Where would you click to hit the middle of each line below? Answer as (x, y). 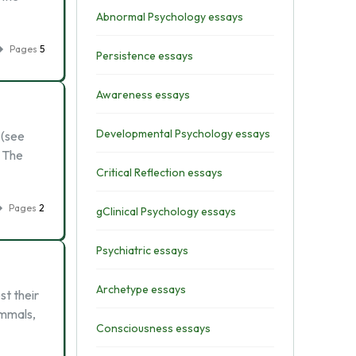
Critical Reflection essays (159, 172)
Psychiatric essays (142, 250)
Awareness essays (143, 95)
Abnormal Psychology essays (169, 17)
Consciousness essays (153, 328)
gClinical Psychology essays (166, 211)
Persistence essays (144, 56)
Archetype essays (141, 289)
